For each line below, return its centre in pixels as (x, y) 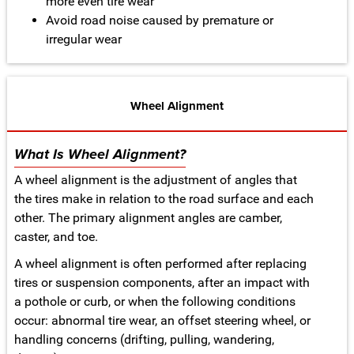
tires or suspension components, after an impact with (162, 282)
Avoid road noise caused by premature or (159, 20)
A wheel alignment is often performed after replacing (160, 263)
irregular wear (83, 39)
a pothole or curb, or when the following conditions (154, 301)
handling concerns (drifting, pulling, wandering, (144, 339)
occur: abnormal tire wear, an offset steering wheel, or (162, 320)
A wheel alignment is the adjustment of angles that (155, 179)
